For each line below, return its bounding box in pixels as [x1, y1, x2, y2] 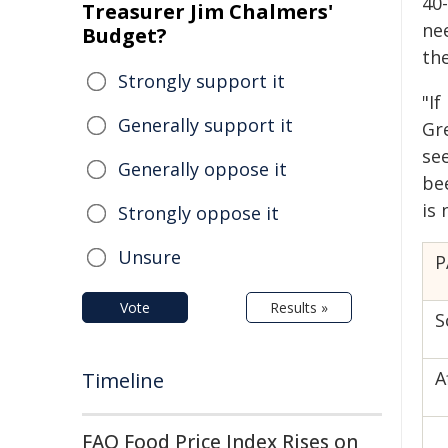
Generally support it [118, 113, 293, 137]
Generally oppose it [118, 157, 287, 181]
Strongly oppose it [118, 201, 279, 225]
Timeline [82, 367, 164, 394]
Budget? [82, 22, 167, 49]
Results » [270, 298, 328, 317]
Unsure [118, 245, 181, 269]
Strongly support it [118, 69, 285, 93]
